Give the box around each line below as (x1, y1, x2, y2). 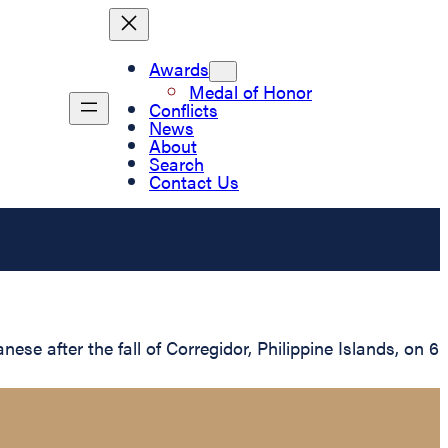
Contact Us (149, 168, 239, 194)
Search (149, 150, 204, 176)
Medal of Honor (189, 78, 312, 104)
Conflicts (149, 96, 218, 122)
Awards (149, 55, 209, 81)
